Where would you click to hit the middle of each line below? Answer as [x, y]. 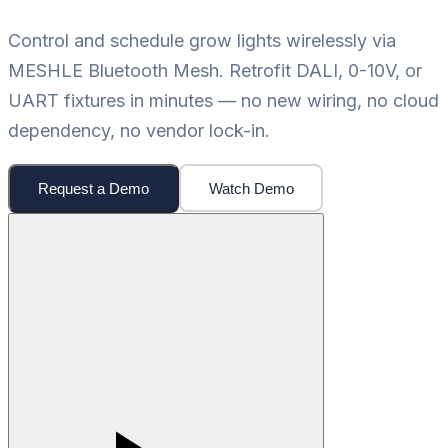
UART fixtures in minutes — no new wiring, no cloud [223, 100]
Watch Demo [251, 188]
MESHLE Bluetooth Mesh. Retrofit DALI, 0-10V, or [215, 70]
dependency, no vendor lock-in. [139, 130]
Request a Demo [93, 188]
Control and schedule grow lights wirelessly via [202, 40]
